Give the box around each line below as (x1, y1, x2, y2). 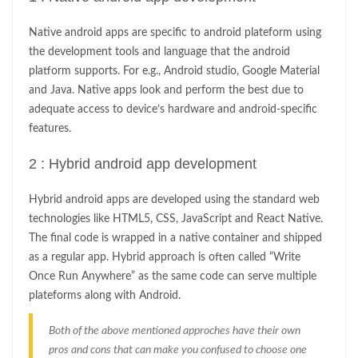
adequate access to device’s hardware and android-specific (29, 104, 317, 116)
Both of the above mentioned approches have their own (49, 325, 300, 337)
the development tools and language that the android (29, 46, 290, 58)
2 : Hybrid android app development (29, 156, 257, 173)
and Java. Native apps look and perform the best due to (29, 85, 304, 97)
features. (29, 123, 71, 135)
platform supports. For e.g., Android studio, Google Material (29, 66, 320, 78)
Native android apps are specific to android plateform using (29, 27, 321, 39)
